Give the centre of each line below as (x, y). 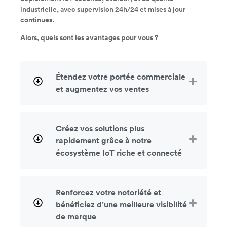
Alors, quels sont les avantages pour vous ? (89, 38)
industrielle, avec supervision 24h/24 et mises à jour (103, 9)
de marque (76, 217)
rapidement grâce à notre (104, 141)
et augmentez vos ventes (102, 89)
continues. (37, 20)
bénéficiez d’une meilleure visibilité (121, 204)
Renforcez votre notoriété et (108, 192)
